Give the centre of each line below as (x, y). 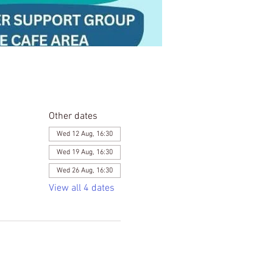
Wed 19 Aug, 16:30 (84, 152)
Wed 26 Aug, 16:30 (84, 171)
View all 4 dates (81, 188)
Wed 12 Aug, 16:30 (84, 134)
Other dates (73, 116)
